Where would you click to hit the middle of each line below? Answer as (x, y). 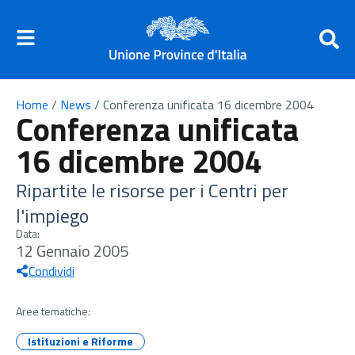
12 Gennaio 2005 (72, 251)
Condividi (52, 271)
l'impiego (52, 216)
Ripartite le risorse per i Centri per (152, 190)
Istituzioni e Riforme (80, 341)
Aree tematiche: (53, 311)
